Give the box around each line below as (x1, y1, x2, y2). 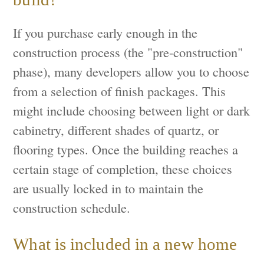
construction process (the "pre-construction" (13, 43, 243, 61)
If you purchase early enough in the (13, 24, 198, 42)
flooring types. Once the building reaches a (13, 140, 239, 159)
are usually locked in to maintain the (13, 179, 204, 197)
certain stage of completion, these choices (13, 160, 233, 178)
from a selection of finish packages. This (13, 82, 226, 100)
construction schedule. (13, 199, 131, 217)
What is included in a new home (13, 234, 237, 253)
